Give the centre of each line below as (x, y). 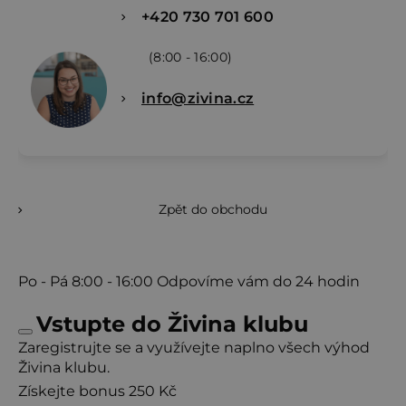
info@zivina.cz (198, 98)
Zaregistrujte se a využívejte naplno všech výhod (194, 347)
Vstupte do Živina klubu (172, 324)
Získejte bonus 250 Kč (97, 391)
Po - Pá (45, 281)
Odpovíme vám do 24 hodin (258, 281)
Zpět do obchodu (213, 209)
